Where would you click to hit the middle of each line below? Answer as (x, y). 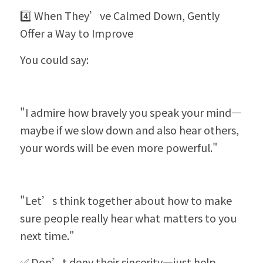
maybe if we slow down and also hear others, (129, 130)
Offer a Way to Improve (77, 33)
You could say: (54, 59)
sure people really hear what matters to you (128, 218)
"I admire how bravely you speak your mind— (131, 112)
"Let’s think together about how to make (126, 200)
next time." (47, 235)
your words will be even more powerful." (119, 147)
